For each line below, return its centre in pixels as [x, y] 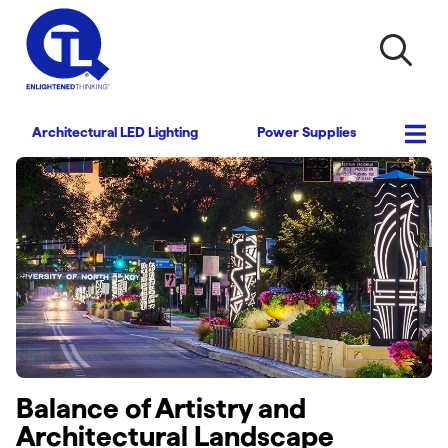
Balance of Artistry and [161, 408]
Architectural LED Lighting [115, 132]
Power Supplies [307, 132]
